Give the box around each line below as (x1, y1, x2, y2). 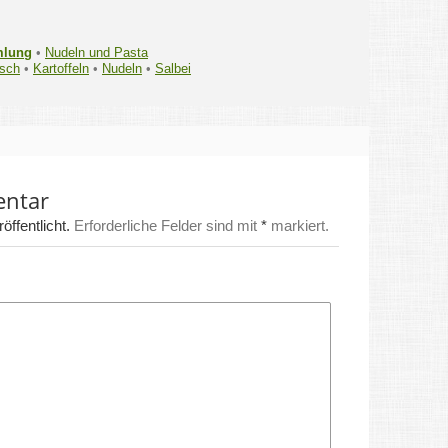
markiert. (267, 217, 329, 235)
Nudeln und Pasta (45, 45, 148, 61)
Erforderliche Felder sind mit (70, 217, 261, 235)
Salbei (155, 61, 191, 77)
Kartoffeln (33, 61, 89, 77)
